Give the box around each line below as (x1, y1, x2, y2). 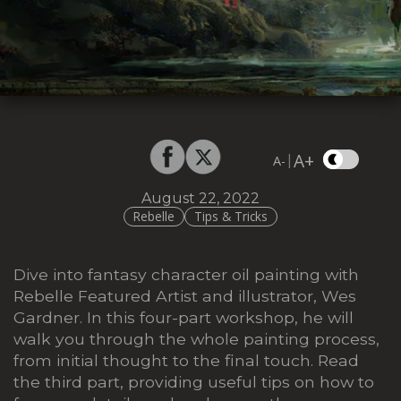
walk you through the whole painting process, (13, 328, 380, 348)
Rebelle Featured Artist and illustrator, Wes (13, 286, 356, 305)
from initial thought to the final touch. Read (13, 350, 359, 370)
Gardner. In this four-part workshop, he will (13, 307, 354, 327)
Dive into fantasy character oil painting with (13, 264, 359, 284)
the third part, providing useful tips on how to (13, 371, 374, 391)
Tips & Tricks (194, 208, 269, 226)
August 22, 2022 (141, 190, 260, 207)
